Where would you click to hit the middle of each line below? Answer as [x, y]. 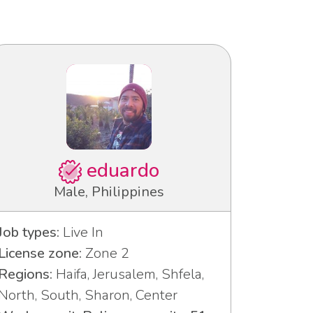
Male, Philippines [109, 192]
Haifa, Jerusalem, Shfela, [128, 275]
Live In [81, 233]
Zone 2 [105, 254]
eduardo [121, 171]
